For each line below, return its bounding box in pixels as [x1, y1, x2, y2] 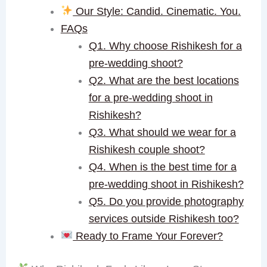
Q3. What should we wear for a [88, 126, 236, 138]
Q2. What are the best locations [88, 74, 239, 86]
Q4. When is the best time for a [88, 160, 237, 173]
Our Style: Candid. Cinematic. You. [73, 5, 241, 17]
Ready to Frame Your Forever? [73, 229, 223, 242]
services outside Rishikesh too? [88, 212, 239, 225]
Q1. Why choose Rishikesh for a [88, 39, 242, 52]
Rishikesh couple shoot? [88, 143, 205, 156]
